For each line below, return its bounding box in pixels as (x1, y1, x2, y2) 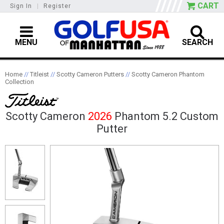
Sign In (10, 2, 32, 9)
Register (43, 2, 71, 9)
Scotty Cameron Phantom (131, 70, 204, 78)
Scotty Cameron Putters (56, 70, 124, 78)
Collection (5, 77, 34, 85)
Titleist (30, 70, 49, 78)
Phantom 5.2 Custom (112, 109, 218, 122)
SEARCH (182, 37, 213, 47)
